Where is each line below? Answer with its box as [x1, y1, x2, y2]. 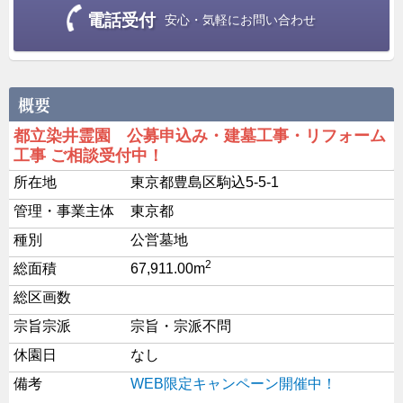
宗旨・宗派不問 [130, 318, 231, 335]
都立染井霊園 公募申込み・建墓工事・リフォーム [13, 127, 386, 146]
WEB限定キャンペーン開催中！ [130, 376, 336, 392]
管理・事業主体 [13, 203, 114, 219]
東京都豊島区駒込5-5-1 [130, 175, 279, 191]
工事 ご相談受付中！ [13, 147, 164, 166]
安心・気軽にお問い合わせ [165, 13, 316, 28]
